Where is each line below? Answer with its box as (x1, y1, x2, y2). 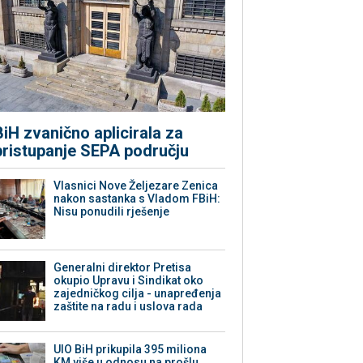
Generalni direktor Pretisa (53, 261, 192, 275)
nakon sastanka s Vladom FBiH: (53, 192, 221, 206)
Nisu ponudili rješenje (53, 205, 170, 219)
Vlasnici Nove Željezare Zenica (53, 179, 219, 193)
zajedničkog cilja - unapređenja (53, 287, 222, 301)
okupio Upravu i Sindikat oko (53, 274, 204, 288)
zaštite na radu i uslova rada (53, 300, 203, 314)
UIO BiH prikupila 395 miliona (53, 343, 207, 357)
